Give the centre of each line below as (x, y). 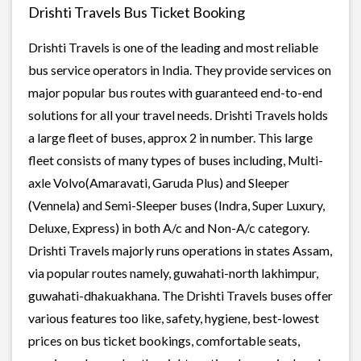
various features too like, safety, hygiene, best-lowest (174, 317)
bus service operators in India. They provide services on (180, 69)
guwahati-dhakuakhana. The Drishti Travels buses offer (180, 295)
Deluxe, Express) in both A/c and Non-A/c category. (169, 227)
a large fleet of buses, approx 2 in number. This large (170, 137)
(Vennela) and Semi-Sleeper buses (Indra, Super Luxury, (176, 205)
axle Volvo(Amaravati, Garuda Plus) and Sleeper (159, 182)
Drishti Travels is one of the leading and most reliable (173, 47)
